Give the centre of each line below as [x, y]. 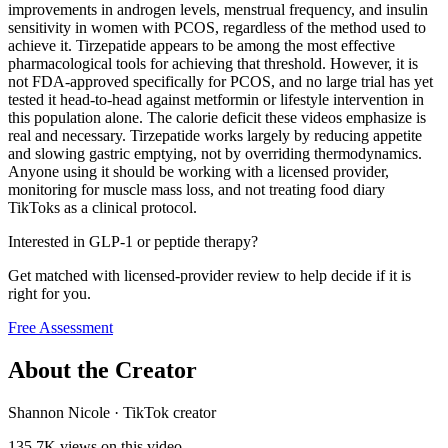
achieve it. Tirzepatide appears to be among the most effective [201, 46]
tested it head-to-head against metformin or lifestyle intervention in [216, 100]
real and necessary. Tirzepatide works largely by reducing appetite [215, 136]
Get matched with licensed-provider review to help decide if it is [209, 276]
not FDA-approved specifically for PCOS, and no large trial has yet [220, 82]
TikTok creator [169, 413]
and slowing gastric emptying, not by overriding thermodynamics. [215, 154]
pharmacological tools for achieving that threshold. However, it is [213, 64]
